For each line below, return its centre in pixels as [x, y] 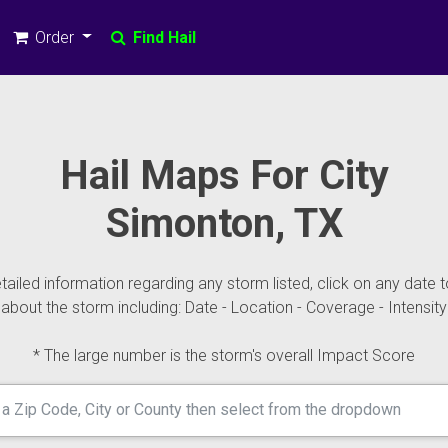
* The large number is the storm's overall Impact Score [224, 355]
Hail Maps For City [224, 175]
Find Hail [162, 37]
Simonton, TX [224, 223]
